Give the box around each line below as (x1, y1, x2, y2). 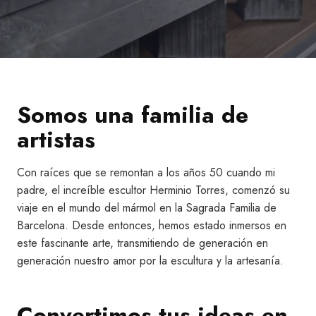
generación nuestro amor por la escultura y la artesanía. (17, 253, 284, 269)
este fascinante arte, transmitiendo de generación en (17, 235, 268, 251)
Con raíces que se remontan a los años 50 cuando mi (17, 164, 275, 181)
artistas (17, 123, 95, 156)
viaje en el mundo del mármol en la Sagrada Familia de (17, 200, 276, 216)
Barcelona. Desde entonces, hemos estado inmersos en (17, 217, 286, 233)
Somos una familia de (17, 99, 248, 131)
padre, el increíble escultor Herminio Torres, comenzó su (17, 182, 290, 198)
